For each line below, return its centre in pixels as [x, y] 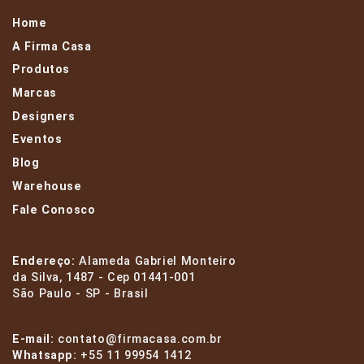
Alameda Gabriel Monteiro [158, 262]
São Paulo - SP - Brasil [80, 294]
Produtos [41, 70]
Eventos [37, 140]
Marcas [35, 93]
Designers [44, 116]
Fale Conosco [54, 210]
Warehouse [47, 186]
